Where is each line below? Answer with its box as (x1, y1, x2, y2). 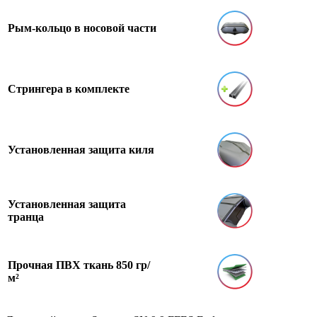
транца (8, 210, 44, 223)
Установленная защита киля (8, 143, 154, 156)
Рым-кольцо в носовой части (8, 21, 156, 34)
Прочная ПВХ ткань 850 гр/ (8, 258, 150, 271)
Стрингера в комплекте (8, 82, 129, 95)
